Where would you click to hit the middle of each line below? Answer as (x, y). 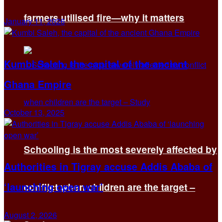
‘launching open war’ (54, 186)
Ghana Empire (38, 84)
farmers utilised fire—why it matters (104, 18)
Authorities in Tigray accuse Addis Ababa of (108, 166)
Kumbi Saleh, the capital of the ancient (96, 63)
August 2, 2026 (30, 215)
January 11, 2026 (34, 21)
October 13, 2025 (34, 112)
